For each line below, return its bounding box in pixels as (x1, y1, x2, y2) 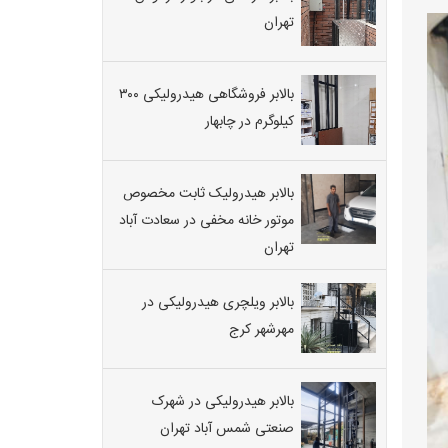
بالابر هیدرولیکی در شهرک (152, 389, 294, 414)
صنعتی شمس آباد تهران (160, 416, 294, 441)
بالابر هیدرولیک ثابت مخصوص (123, 181, 294, 206)
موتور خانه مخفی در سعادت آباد (119, 208, 294, 233)
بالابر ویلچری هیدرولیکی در (142, 290, 294, 315)
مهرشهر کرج (229, 317, 294, 342)
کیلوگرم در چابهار (205, 109, 294, 134)
